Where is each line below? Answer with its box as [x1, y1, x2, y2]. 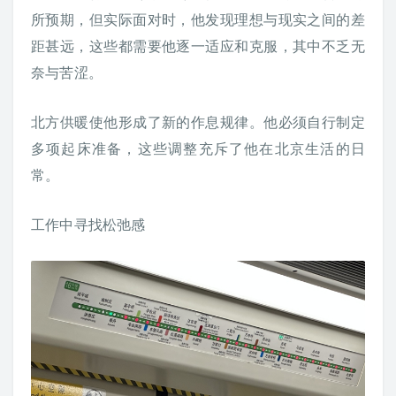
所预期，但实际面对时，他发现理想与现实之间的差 [31, 9, 365, 30]
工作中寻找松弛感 [31, 214, 146, 235]
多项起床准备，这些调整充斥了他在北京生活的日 [31, 138, 365, 159]
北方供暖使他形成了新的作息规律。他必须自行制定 [31, 111, 365, 133]
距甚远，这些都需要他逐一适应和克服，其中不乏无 [31, 35, 365, 57]
